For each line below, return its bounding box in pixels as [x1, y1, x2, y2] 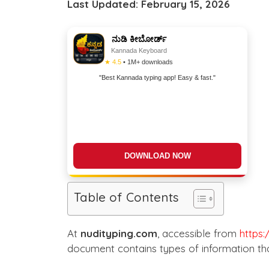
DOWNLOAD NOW [124, 151, 191, 160]
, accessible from [157, 226, 240, 240]
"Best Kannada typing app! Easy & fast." [99, 73, 216, 81]
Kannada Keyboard [110, 46, 167, 54]
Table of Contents [74, 189, 178, 205]
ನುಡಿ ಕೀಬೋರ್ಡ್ [111, 34, 166, 44]
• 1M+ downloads [121, 58, 173, 65]
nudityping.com [80, 226, 157, 240]
